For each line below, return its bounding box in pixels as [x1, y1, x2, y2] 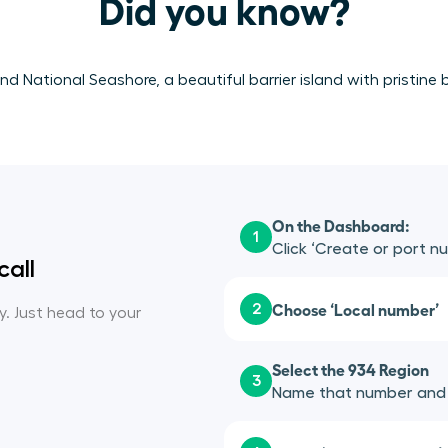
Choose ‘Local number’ [272, 298, 439, 319]
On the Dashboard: [272, 214, 410, 235]
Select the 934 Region [272, 358, 429, 379]
